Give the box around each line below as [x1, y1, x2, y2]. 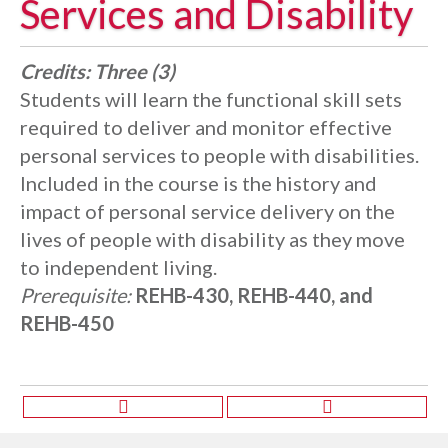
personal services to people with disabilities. [20, 143, 419, 167]
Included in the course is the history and [20, 171, 377, 195]
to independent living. [20, 255, 217, 279]
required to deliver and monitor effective [20, 115, 392, 139]
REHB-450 [20, 311, 114, 335]
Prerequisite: [20, 283, 131, 307]
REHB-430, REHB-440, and [135, 283, 373, 307]
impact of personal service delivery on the [20, 199, 395, 223]
